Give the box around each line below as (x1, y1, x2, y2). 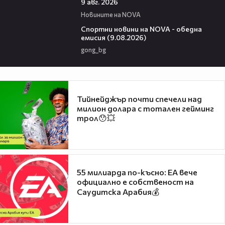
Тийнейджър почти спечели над (77, 93, 202, 103)
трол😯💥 (77, 113, 115, 123)
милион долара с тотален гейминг (77, 103, 214, 113)
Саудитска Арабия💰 (77, 187, 159, 197)
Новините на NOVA (80, 10, 141, 19)
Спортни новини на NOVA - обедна (80, 24, 202, 33)
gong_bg (80, 46, 106, 54)
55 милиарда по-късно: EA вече (77, 167, 197, 177)
